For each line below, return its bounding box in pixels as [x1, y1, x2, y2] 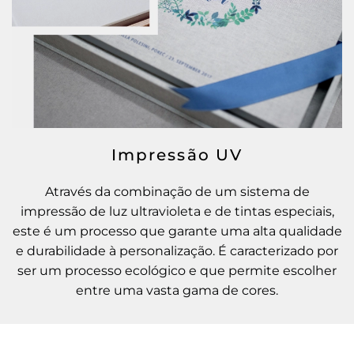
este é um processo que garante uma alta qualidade [12, 223, 342, 239]
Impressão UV [111, 145, 243, 164]
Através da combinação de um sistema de [44, 183, 310, 199]
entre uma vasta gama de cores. [76, 282, 278, 298]
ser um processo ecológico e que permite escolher [17, 262, 337, 278]
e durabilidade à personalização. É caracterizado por [16, 243, 338, 258]
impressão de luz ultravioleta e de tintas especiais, [20, 203, 334, 219]
